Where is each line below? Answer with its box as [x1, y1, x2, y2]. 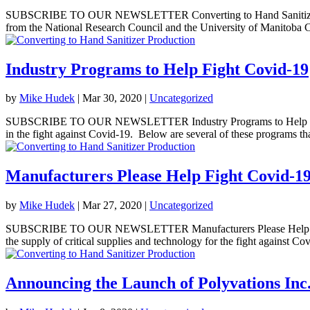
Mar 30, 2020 [82, 92, 142, 104]
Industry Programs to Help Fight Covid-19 [6, 60, 309, 78]
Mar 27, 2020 [82, 199, 142, 212]
